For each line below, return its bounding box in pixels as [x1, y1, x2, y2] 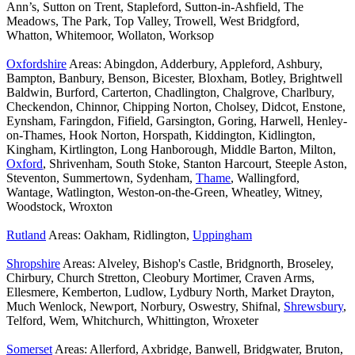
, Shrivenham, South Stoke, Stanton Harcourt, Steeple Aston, [43, 157, 347, 171]
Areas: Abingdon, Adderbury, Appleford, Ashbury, [67, 57, 323, 71]
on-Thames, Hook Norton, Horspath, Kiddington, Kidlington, [6, 128, 315, 143]
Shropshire [6, 257, 60, 271]
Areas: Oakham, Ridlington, [46, 228, 193, 242]
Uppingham [193, 228, 252, 242]
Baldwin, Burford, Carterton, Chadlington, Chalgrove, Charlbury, [6, 86, 334, 100]
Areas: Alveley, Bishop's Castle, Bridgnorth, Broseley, [60, 257, 334, 271]
